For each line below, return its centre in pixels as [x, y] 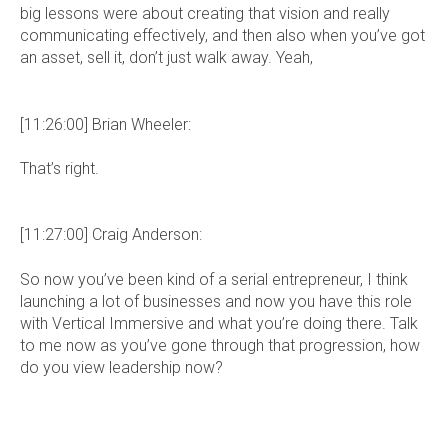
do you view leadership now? [121, 367]
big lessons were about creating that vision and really [205, 14]
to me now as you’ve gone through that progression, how [220, 345]
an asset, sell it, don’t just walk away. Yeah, [166, 58]
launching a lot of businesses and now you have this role [216, 301]
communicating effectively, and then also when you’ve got [222, 36]
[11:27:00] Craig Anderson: [111, 235]
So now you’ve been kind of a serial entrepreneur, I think [214, 279]
